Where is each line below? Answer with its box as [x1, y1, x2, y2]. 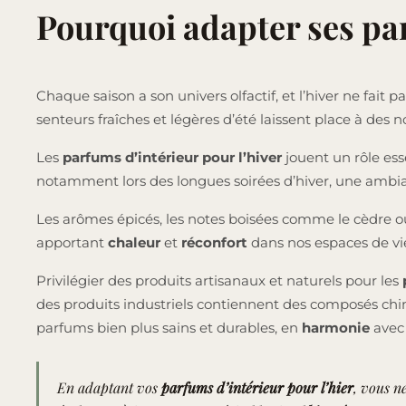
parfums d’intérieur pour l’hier [161, 378, 353, 398]
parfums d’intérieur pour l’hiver [63, 149, 282, 167]
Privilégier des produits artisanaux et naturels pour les [36, 272, 399, 290]
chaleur [108, 234, 164, 252]
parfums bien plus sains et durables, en [36, 319, 302, 337]
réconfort [181, 234, 251, 252]
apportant [36, 234, 108, 252]
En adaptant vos [57, 378, 161, 398]
